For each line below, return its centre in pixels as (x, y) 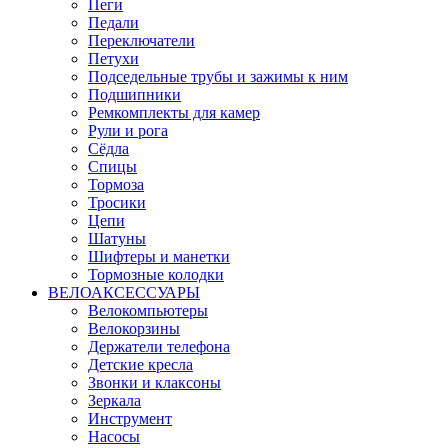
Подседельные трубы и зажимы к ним (218, 76)
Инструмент (130, 418)
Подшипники (134, 94)
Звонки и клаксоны (154, 382)
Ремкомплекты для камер (174, 112)
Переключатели (141, 40)
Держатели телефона (159, 346)
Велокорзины (134, 328)
